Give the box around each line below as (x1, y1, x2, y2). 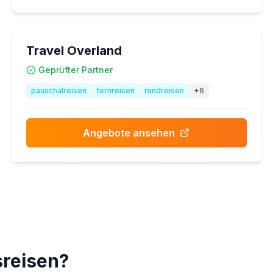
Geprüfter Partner (38, 65, 113, 75)
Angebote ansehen (83, 127, 175, 139)
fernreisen (96, 86, 135, 95)
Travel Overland (26, 43, 122, 58)
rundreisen (144, 86, 184, 95)
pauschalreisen (30, 86, 87, 95)
